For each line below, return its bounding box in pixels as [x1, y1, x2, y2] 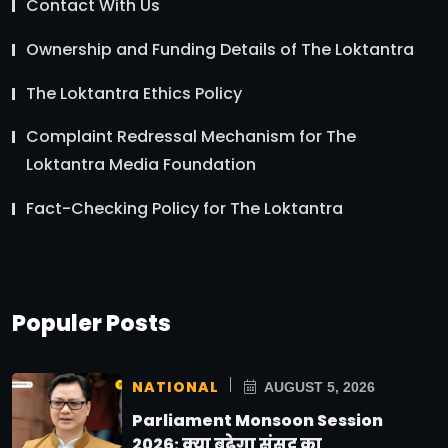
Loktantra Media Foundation [26, 153, 256, 177]
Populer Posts [12, 308, 171, 340]
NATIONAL [132, 377, 219, 398]
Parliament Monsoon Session [132, 409, 383, 433]
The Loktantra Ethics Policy [26, 82, 242, 106]
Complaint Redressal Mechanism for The [26, 125, 356, 149]
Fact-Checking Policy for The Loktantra [26, 197, 343, 221]
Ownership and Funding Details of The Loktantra [26, 38, 414, 62]
